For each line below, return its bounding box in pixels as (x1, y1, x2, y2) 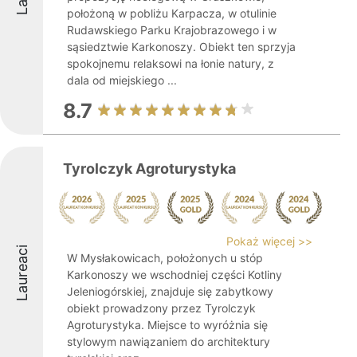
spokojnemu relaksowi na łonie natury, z (67, 57, 274, 70)
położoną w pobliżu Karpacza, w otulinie (67, 6, 277, 20)
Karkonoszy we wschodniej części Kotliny (67, 268, 282, 281)
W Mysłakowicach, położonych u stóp (67, 251, 263, 265)
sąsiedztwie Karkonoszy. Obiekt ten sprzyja (67, 40, 296, 53)
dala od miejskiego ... (67, 73, 177, 87)
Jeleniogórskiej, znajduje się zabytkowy (67, 284, 273, 298)
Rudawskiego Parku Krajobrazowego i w (67, 23, 277, 37)
